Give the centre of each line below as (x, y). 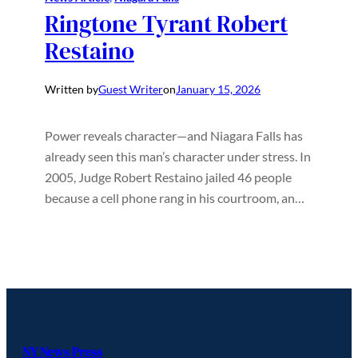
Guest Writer (131, 89)
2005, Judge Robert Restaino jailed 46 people (168, 177)
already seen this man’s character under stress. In (178, 156)
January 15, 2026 (218, 89)
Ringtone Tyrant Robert (166, 24)
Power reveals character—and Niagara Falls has (174, 135)
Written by (72, 89)
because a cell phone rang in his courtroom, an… (175, 197)
